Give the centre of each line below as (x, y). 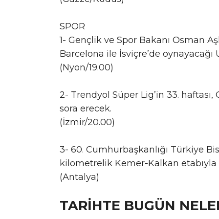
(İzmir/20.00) (87, 122)
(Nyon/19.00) (87, 67)
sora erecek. (86, 108)
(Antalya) (79, 177)
